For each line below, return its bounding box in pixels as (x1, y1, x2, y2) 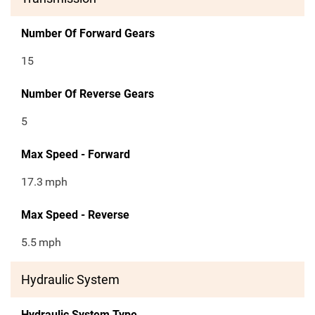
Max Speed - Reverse (21, 208, 129, 222)
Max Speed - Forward (21, 148, 130, 162)
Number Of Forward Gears (21, 27, 155, 41)
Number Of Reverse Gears (21, 87, 154, 101)
